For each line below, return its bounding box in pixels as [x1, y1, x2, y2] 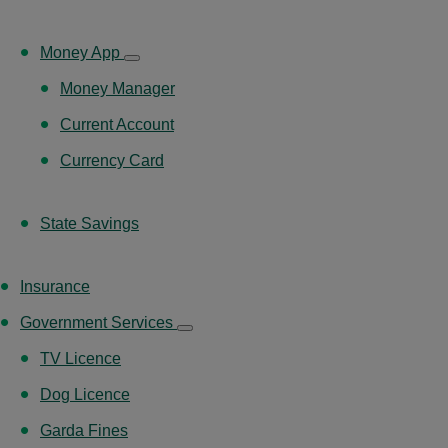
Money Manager [60, 79, 175, 97]
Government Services [20, 313, 177, 331]
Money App [40, 43, 124, 61]
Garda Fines [40, 421, 128, 439]
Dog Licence [40, 385, 130, 403]
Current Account [60, 115, 174, 133]
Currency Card [60, 151, 164, 169]
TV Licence [40, 349, 121, 367]
